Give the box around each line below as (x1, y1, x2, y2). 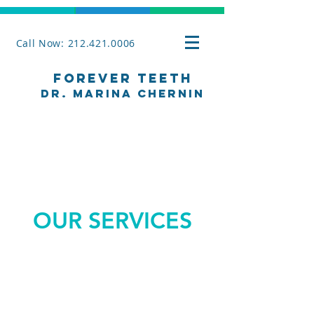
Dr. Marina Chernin (41, 86, 205, 100)
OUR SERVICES (32, 206, 192, 234)
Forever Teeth (53, 70, 193, 86)
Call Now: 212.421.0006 (15, 36, 135, 50)
